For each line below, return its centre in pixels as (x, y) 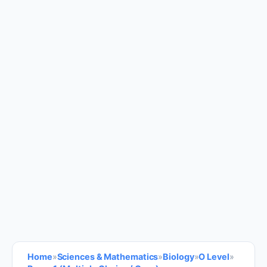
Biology (178, 257)
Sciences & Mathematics (108, 257)
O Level (214, 257)
